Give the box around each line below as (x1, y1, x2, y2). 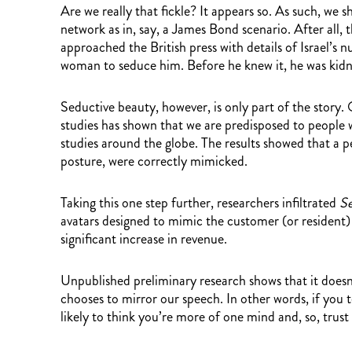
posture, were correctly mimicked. (60, 150, 247, 171)
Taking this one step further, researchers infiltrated (60, 192, 339, 213)
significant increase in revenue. (60, 228, 227, 249)
